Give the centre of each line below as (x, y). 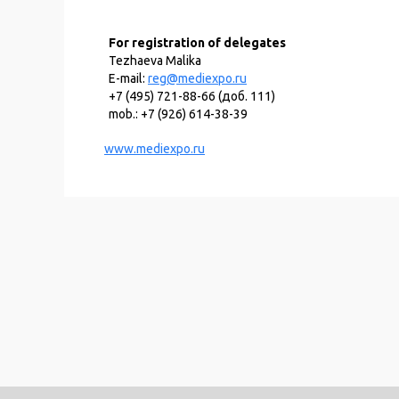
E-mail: (128, 78)
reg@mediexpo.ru (197, 78)
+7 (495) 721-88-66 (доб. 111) (192, 96)
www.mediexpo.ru (155, 149)
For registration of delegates (197, 43)
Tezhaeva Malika (155, 61)
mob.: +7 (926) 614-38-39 (178, 114)
